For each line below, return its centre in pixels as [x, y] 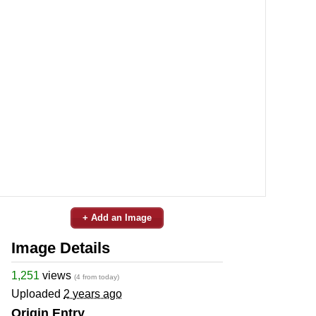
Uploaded [37, 293]
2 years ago [93, 293]
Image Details [61, 248]
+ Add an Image [117, 217]
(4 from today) [97, 276]
